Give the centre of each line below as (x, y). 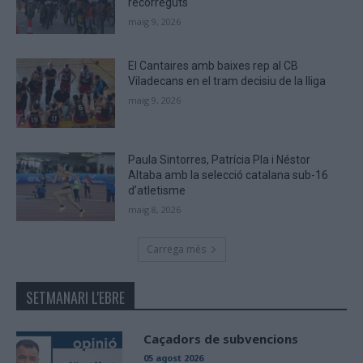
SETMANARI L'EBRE (75, 298)
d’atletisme (157, 190)
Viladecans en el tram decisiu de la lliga (227, 81)
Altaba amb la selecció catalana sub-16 (228, 175)
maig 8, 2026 (155, 209)
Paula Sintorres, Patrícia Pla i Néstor (220, 159)
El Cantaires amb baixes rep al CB (214, 66)
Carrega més (176, 250)
